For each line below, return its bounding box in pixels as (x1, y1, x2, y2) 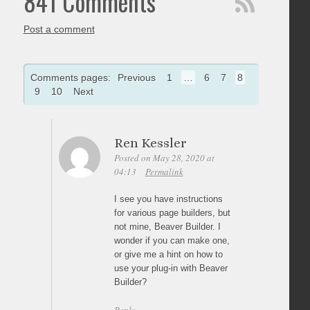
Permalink (145, 165, 183, 179)
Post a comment (23, 24, 95, 35)
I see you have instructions (113, 194, 223, 205)
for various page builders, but (113, 208, 230, 219)
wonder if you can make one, (113, 235, 230, 246)
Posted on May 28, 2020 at (113, 152, 215, 165)
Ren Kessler (113, 136, 186, 151)
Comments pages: (30, 72, 113, 84)
